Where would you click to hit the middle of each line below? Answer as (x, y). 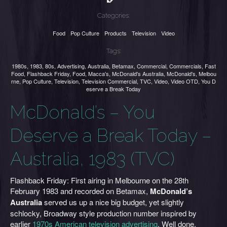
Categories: (113, 15)
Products (115, 33)
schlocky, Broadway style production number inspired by (103, 213)
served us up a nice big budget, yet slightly (113, 202)
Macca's (98, 73)
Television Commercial (109, 81)
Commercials (185, 66)
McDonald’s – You (83, 112)
